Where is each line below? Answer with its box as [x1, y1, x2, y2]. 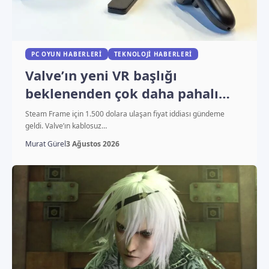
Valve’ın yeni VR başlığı [25, 66, 177, 85]
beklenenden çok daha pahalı [25, 84, 219, 103]
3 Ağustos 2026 [65, 139, 119, 150]
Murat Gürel [25, 139, 66, 150]
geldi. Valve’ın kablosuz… [25, 121, 107, 131]
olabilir [25, 102, 73, 121]
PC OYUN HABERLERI [31, 50, 102, 59]
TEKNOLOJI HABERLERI [113, 50, 193, 59]
